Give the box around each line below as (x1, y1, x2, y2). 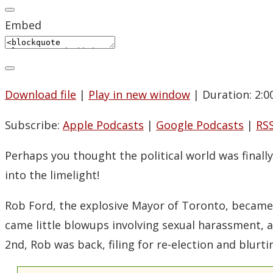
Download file (5, 87, 76, 102)
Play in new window (88, 87, 190, 102)
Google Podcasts (156, 118, 244, 133)
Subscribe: (5, 118, 63, 133)
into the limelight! (5, 168, 99, 183)
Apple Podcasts (63, 118, 144, 133)
